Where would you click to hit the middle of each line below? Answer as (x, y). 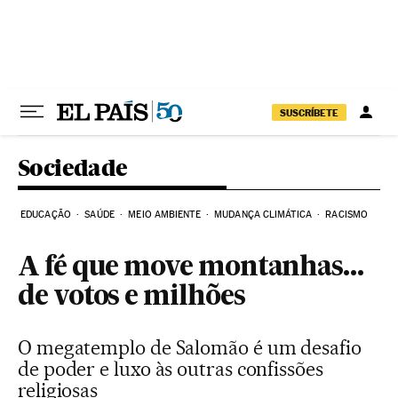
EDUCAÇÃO (46, 215)
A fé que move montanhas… (191, 268)
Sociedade (73, 167)
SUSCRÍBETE (309, 112)
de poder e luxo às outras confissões (171, 369)
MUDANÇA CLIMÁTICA (263, 215)
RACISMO (347, 215)
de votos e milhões (131, 298)
